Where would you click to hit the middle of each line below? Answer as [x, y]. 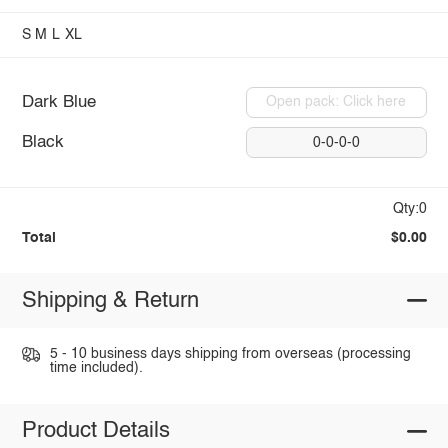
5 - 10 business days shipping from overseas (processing [230, 354]
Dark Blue [58, 102]
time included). [96, 368]
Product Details [95, 431]
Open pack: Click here [336, 102]
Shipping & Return [110, 300]
